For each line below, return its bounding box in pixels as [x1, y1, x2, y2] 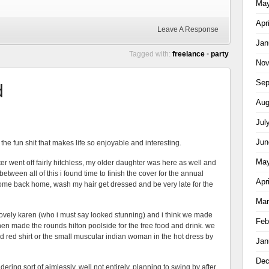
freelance [172, 50, 205, 58]
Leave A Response [157, 25, 219, 34]
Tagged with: [129, 50, 172, 58]
